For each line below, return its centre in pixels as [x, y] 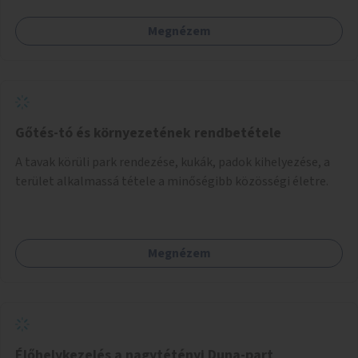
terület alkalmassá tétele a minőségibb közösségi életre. [172, 181]
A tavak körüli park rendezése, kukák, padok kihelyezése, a [173, 162]
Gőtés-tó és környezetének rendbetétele [148, 133]
